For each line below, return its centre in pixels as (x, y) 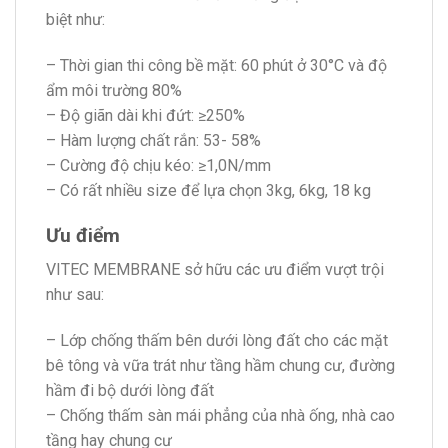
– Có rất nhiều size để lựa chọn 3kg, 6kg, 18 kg (208, 191)
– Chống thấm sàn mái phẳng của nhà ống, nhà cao (220, 416)
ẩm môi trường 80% (114, 91)
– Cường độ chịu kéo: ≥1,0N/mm (158, 166)
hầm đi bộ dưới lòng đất (130, 391)
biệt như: (75, 20)
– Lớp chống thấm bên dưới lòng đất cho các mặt (217, 341)
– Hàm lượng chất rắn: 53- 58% (153, 141)
